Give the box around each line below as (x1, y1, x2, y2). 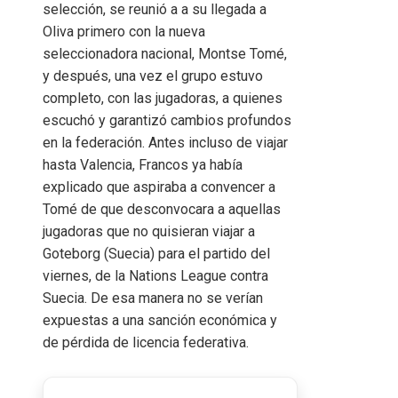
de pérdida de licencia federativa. (43, 333, 249, 351)
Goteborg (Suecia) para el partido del (43, 244, 270, 262)
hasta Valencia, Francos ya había (43, 155, 243, 173)
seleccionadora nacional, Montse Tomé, (43, 44, 287, 62)
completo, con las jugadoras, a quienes (43, 89, 283, 107)
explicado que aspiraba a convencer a (43, 178, 275, 195)
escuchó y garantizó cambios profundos (43, 111, 291, 129)
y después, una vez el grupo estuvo (43, 67, 263, 84)
